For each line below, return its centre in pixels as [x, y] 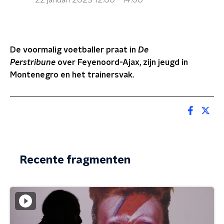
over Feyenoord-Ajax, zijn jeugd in [123, 62]
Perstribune [34, 62]
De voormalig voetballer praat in [74, 50]
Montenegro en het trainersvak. [72, 75]
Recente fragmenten [75, 160]
